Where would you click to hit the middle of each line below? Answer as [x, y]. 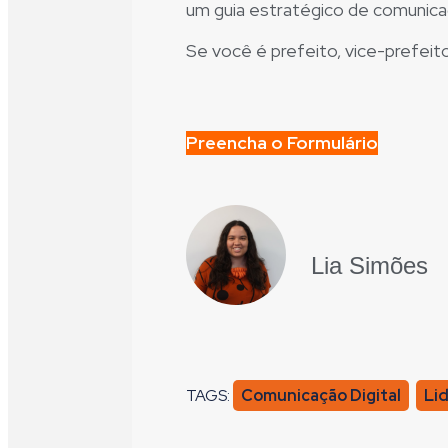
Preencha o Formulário [282, 142]
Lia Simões [369, 266]
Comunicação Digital [321, 395]
